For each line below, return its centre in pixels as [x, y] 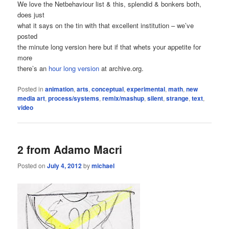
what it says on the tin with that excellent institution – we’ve [106, 26]
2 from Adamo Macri [70, 150]
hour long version [74, 68]
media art [31, 98]
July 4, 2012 [65, 165]
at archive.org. [122, 68]
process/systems [74, 98]
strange [178, 98]
